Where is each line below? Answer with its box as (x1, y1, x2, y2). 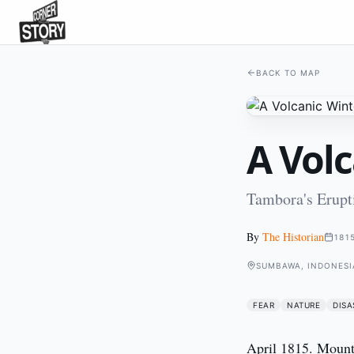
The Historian (262, 229, 324, 244)
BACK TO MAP (256, 68, 320, 77)
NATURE (287, 300, 320, 310)
